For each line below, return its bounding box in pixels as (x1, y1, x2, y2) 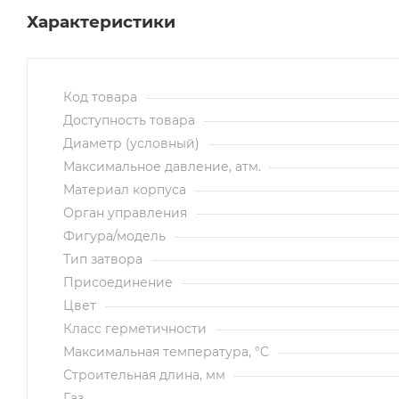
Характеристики (27, 11, 175, 32)
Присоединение (63, 273, 173, 290)
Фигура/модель (63, 227, 166, 244)
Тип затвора (63, 250, 142, 267)
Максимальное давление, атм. (63, 158, 261, 175)
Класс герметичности (63, 320, 207, 337)
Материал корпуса (63, 181, 186, 198)
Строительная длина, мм (63, 366, 225, 383)
